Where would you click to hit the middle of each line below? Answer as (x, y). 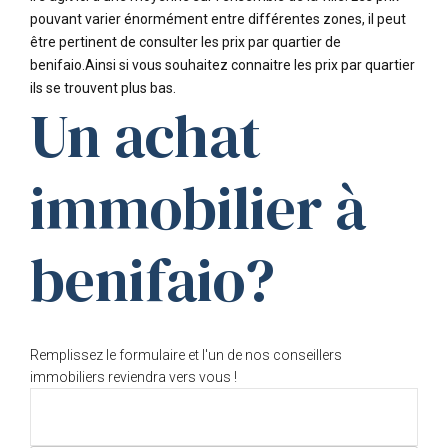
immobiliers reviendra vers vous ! (133, 377)
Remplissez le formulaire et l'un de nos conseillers (186, 355)
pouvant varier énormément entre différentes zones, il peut (218, 19)
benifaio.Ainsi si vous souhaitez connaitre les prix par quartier (222, 65)
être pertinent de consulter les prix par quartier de (185, 42)
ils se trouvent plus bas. (103, 88)
